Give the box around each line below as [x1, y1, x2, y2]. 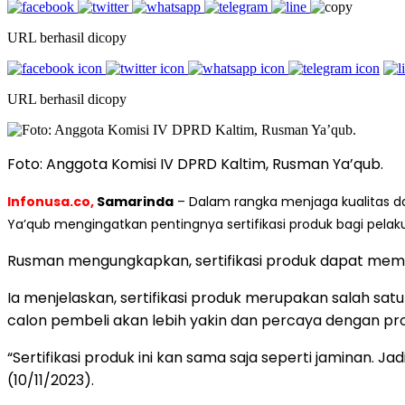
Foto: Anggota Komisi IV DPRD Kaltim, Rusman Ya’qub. [7, 153, 383, 174]
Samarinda [97, 192, 174, 211]
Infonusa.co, [7, 192, 97, 211]
